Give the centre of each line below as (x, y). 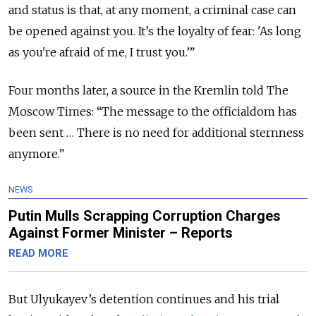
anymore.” (38, 154)
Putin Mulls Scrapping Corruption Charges (145, 216)
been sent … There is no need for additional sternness (156, 133)
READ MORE (38, 254)
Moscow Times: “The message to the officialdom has (153, 112)
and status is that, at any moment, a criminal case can (152, 10)
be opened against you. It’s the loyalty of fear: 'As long (155, 31)
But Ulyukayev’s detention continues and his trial (144, 299)
